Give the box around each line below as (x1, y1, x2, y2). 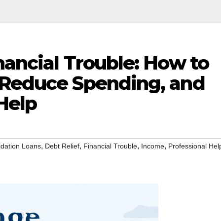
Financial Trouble (83, 142, 137, 150)
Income (141, 142, 164, 150)
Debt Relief (45, 142, 79, 150)
